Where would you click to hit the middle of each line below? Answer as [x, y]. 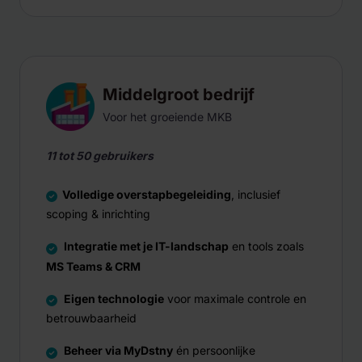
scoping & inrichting [98, 213]
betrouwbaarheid [91, 318]
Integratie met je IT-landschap [146, 246]
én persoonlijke [214, 351]
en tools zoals [266, 246]
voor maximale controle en [235, 298]
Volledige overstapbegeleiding [147, 194]
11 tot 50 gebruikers [100, 155]
